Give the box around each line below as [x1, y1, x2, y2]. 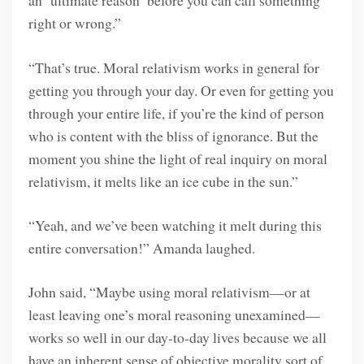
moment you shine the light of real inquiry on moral [28, 148, 327, 168]
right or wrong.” [28, 13, 121, 33]
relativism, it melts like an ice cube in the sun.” [28, 171, 298, 191]
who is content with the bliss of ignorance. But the [28, 125, 318, 145]
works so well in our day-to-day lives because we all [28, 327, 327, 348]
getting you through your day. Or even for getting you [28, 80, 334, 100]
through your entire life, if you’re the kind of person [28, 102, 324, 123]
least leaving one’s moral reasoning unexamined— [28, 305, 320, 325]
